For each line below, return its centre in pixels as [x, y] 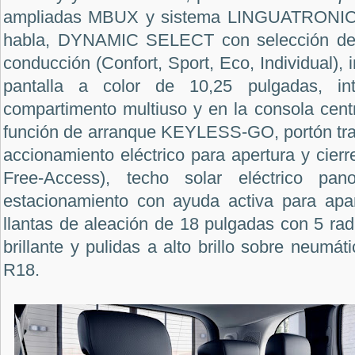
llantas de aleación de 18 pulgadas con [159, 223]
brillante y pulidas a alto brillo [119, 246]
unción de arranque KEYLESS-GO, [146, 132]
